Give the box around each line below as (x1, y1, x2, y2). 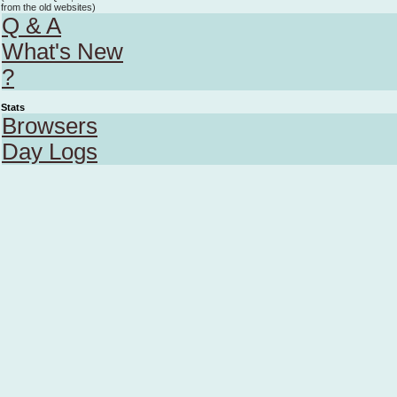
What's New (2, 39, 123, 64)
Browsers (2, 113, 97, 138)
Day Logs (2, 139, 97, 164)
